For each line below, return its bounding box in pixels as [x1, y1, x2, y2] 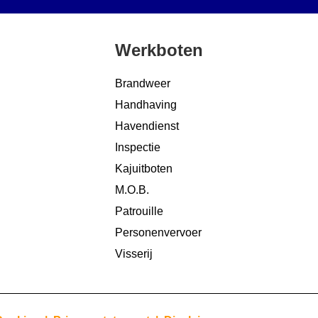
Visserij [115, 247, 153, 260]
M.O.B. [115, 183, 149, 196]
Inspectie [115, 141, 160, 153]
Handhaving [115, 98, 177, 111]
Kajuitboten [115, 162, 172, 175]
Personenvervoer [115, 226, 202, 238]
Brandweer [115, 77, 170, 89]
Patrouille [115, 204, 163, 217]
